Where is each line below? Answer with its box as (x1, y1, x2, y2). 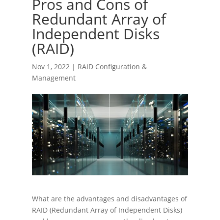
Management (31, 73, 76, 82)
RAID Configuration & (77, 61, 147, 71)
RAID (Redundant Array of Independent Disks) (31, 205, 182, 215)
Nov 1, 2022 (31, 61, 70, 71)
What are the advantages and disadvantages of (31, 194, 187, 204)
